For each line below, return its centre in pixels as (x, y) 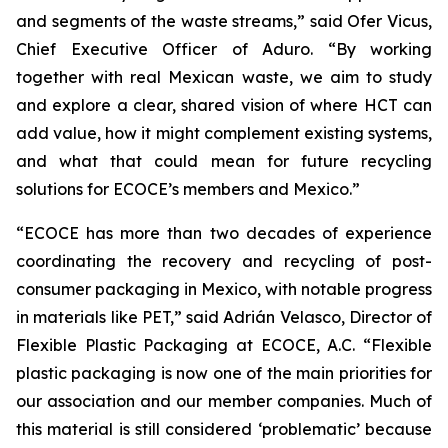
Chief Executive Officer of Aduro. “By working (224, 49)
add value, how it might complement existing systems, (224, 133)
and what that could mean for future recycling (224, 161)
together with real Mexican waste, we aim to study (224, 77)
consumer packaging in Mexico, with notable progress (224, 289)
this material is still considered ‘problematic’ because (224, 429)
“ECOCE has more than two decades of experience (224, 233)
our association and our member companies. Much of (224, 401)
